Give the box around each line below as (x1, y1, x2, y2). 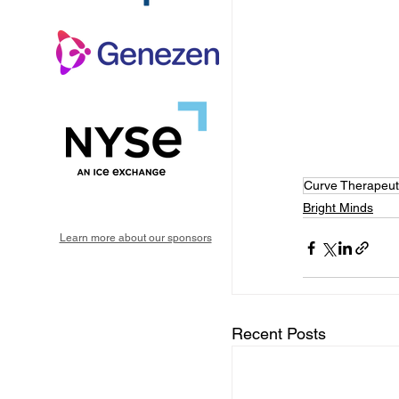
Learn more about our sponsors (59, 232, 212, 244)
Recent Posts (232, 324, 326, 344)
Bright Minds (303, 200, 373, 216)
